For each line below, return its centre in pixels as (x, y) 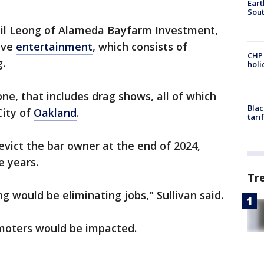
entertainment (54, 47)
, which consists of (140, 47)
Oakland (55, 113)
